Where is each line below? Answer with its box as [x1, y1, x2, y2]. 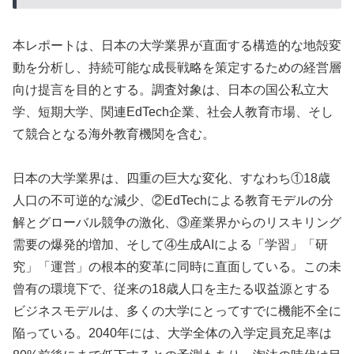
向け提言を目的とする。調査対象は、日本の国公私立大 [13, 82, 329, 96]
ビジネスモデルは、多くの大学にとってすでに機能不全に [13, 304, 341, 318]
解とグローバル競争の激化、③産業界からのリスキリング [13, 216, 341, 230]
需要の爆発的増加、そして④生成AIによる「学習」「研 [13, 238, 328, 252]
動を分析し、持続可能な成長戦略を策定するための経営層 [13, 60, 341, 74]
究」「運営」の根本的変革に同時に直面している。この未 [13, 260, 341, 274]
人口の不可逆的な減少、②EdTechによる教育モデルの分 [13, 194, 333, 208]
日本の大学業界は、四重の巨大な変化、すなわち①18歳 [13, 171, 330, 186]
